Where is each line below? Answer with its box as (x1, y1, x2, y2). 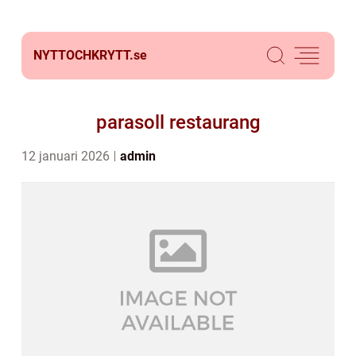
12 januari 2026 (21, 149, 113, 164)
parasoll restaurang (95, 111, 261, 133)
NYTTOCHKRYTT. (33, 48, 133, 63)
